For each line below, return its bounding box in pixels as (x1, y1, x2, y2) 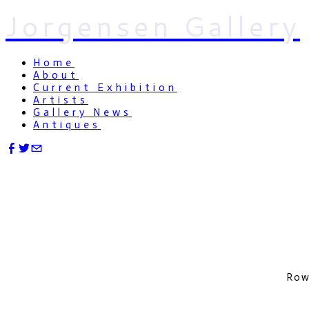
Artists (33, 94, 88, 106)
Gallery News (33, 106, 132, 119)
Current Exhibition (33, 81, 177, 94)
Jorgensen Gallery (6, 6, 300, 46)
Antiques (33, 119, 101, 131)
